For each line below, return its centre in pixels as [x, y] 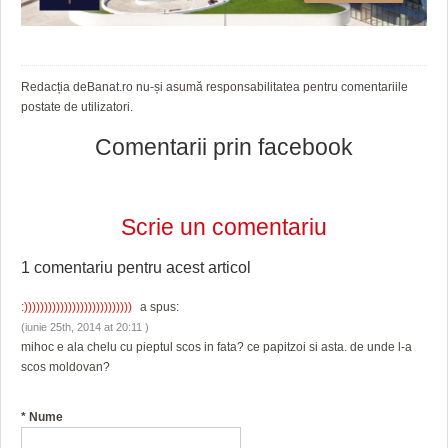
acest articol [208, 267]
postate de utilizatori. [77, 107]
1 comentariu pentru [93, 267]
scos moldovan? [65, 367]
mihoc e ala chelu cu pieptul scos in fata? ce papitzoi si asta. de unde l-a [216, 347]
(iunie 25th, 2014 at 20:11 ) [85, 327]
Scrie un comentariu [224, 227]
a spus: [158, 307]
